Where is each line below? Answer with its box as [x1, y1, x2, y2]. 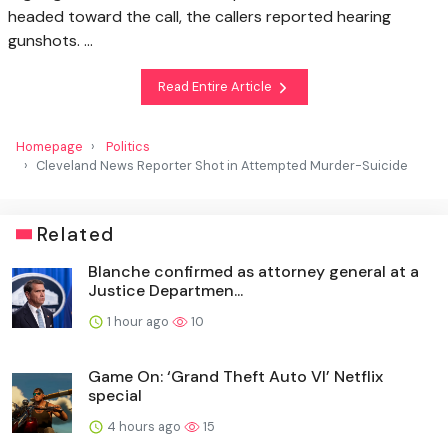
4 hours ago [104, 417, 184, 435]
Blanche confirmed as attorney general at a [88, 260, 419, 282]
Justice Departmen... [88, 279, 243, 301]
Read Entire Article [157, 78, 275, 96]
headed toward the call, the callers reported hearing [8, 5, 391, 27]
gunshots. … [8, 29, 93, 51]
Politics [106, 137, 150, 155]
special [88, 384, 142, 406]
